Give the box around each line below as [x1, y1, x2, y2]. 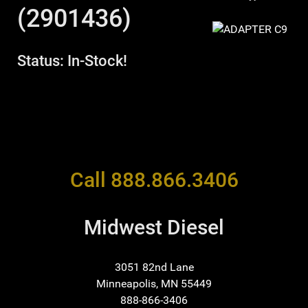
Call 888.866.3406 [69, 168, 239, 192]
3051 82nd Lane [114, 261, 194, 274]
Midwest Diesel [84, 215, 224, 240]
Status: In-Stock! [17, 52, 127, 70]
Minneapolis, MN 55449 [96, 277, 212, 291]
